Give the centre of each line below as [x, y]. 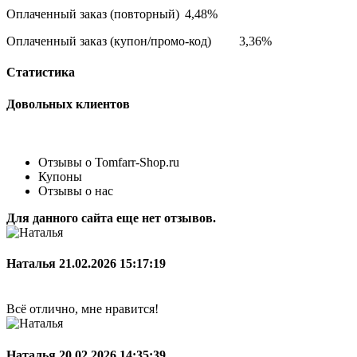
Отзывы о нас [76, 190]
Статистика [41, 73]
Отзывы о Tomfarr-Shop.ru [109, 162]
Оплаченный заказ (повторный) [93, 14]
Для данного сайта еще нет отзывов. [111, 218]
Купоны [60, 176]
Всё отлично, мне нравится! [82, 309]
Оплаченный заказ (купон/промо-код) [109, 41]
